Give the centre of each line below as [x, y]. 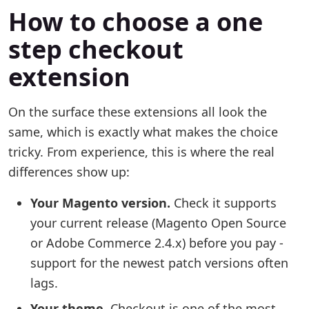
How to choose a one [136, 22]
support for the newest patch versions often [159, 263]
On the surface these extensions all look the [138, 112]
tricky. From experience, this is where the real [141, 152]
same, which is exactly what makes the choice [143, 132]
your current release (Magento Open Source [158, 223]
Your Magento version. [100, 203]
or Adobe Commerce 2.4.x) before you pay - [157, 243]
